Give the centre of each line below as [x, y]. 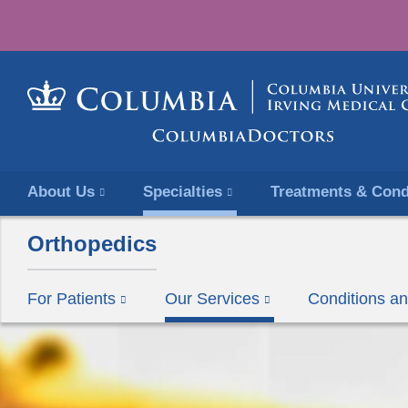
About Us [61, 192]
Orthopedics [92, 243]
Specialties [182, 192]
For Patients [71, 298]
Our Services [212, 298]
